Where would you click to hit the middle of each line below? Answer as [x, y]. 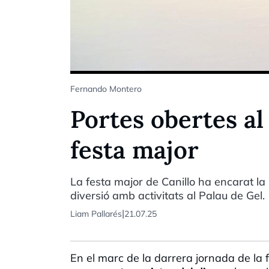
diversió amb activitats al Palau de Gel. [168, 195]
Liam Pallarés [96, 213]
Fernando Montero [106, 89]
